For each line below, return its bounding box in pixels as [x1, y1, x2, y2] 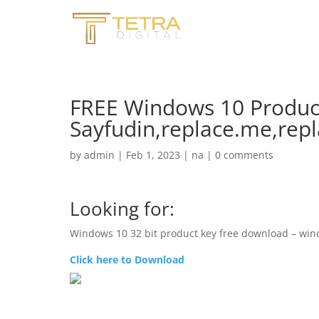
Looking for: [70, 196, 174, 221]
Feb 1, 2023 [126, 148, 180, 162]
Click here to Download [70, 253, 184, 266]
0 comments [215, 148, 273, 162]
